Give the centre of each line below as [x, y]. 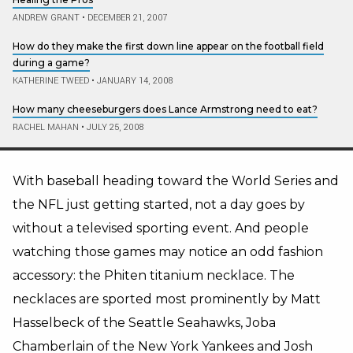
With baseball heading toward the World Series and [176, 180]
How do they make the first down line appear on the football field [168, 46]
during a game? [51, 62]
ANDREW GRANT [46, 17]
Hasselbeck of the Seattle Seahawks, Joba [144, 322]
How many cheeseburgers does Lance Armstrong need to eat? [165, 109]
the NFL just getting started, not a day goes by [159, 204]
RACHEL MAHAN [46, 127]
